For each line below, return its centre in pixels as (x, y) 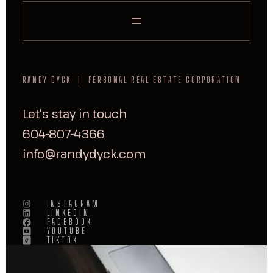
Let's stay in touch (74, 114)
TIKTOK (62, 240)
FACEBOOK (69, 222)
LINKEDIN (68, 213)
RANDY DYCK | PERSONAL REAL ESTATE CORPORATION (132, 80)
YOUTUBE (67, 231)
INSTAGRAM (73, 204)
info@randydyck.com (84, 154)
